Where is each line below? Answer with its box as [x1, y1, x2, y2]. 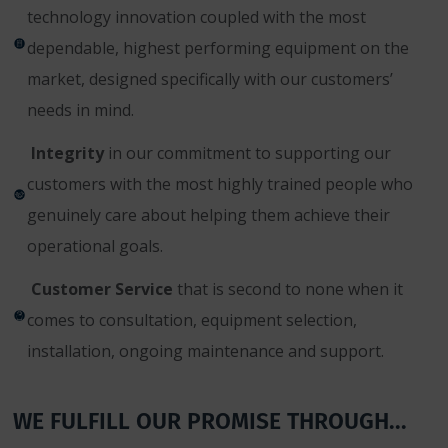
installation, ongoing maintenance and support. [27, 340, 384, 363]
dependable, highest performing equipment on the [27, 37, 409, 60]
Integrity [27, 142, 104, 165]
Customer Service [27, 278, 173, 301]
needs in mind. [27, 99, 134, 122]
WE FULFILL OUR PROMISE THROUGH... [13, 405, 407, 438]
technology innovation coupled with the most [27, 6, 366, 29]
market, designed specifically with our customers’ [27, 68, 393, 91]
